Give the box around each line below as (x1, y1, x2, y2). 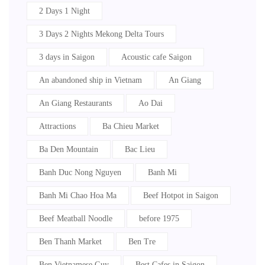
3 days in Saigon (39, 53, 95, 62)
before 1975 (139, 214, 179, 223)
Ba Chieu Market (102, 122, 159, 131)
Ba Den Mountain (39, 145, 98, 154)
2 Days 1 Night (39, 7, 90, 15)
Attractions (39, 122, 76, 131)
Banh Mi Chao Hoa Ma (39, 191, 117, 200)
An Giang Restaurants (39, 99, 112, 108)
